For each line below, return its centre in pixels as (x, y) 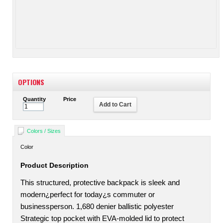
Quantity (34, 99)
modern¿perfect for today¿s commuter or (88, 195)
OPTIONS (31, 82)
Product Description (55, 165)
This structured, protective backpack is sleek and (100, 183)
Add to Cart (115, 105)
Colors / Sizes (44, 131)
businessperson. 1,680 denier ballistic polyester (97, 207)
